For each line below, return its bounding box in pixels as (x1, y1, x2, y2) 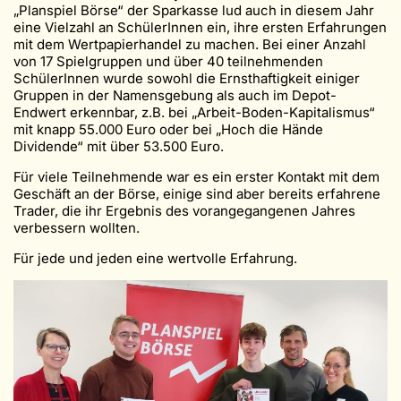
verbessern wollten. (13, 218, 140, 236)
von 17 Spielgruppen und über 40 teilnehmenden (13, 52, 323, 70)
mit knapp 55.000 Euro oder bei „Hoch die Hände (13, 120, 323, 138)
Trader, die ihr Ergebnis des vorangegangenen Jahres (13, 201, 355, 219)
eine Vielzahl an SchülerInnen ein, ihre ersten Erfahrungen (13, 18, 387, 36)
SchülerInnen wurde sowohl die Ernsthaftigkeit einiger (13, 69, 360, 87)
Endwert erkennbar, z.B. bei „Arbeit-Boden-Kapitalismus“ (13, 103, 375, 121)
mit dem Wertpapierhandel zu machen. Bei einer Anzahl (13, 35, 366, 53)
